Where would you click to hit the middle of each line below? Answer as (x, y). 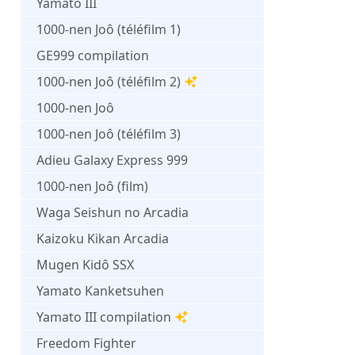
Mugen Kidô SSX (85, 264)
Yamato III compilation (104, 317)
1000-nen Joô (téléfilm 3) (109, 134)
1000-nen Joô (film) (92, 186)
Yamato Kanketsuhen (100, 290)
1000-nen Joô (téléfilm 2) (109, 81)
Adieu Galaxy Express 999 (112, 160)
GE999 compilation (93, 55)
